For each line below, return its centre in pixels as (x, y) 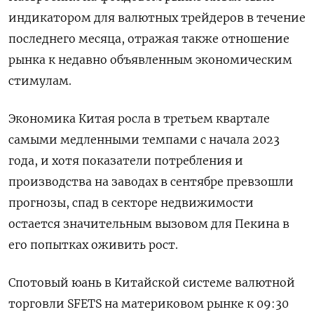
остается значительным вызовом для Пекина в (149, 224)
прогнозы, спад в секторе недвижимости (131, 203)
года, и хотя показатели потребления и (126, 161)
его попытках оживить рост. (93, 245)
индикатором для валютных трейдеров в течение (157, 18)
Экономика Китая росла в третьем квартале (139, 119)
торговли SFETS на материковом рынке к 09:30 (149, 304)
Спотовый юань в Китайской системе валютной (152, 283)
